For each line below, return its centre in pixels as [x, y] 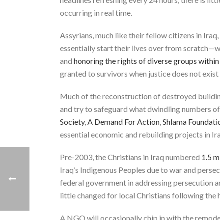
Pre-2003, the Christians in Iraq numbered [131, 157]
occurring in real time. [96, 12]
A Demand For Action [124, 121]
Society [72, 121]
